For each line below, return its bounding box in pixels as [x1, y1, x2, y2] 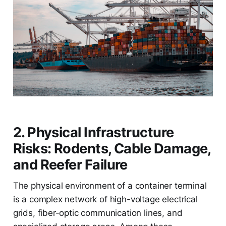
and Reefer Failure [13, 156, 128, 174]
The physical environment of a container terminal [13, 181, 207, 191]
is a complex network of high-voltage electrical [13, 194, 198, 205]
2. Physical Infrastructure [13, 124, 174, 141]
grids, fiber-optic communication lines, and [13, 208, 183, 218]
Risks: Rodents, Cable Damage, [13, 140, 211, 157]
